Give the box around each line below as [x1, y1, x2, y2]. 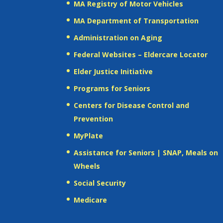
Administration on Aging [74, 32, 163, 42]
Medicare [74, 195, 108, 205]
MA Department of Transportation [74, 15, 199, 25]
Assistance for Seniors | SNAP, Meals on [74, 147, 219, 157]
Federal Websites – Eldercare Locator [74, 49, 208, 59]
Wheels [74, 161, 101, 171]
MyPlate [74, 130, 104, 140]
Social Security [74, 178, 126, 188]
